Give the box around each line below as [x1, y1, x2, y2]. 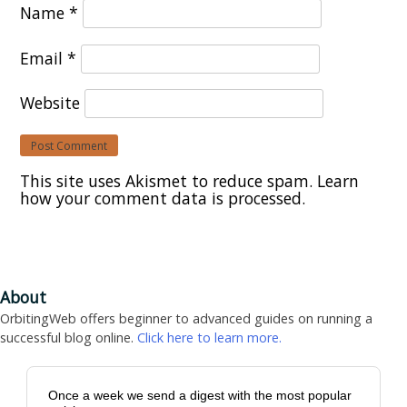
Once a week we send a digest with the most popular [48, 388, 352, 403]
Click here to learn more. [137, 329, 282, 347]
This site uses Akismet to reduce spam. [20, 169, 317, 192]
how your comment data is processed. [20, 186, 305, 209]
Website [20, 92, 80, 114]
